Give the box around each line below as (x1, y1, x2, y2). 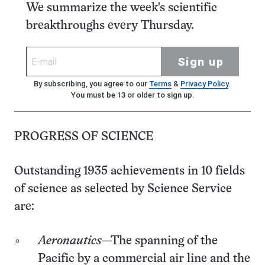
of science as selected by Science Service (14, 183, 232, 195)
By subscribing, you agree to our (33, 79, 149, 89)
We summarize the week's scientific (26, 2, 217, 14)
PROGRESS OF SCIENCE (14, 131, 153, 143)
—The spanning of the (102, 235, 218, 247)
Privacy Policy (180, 79, 228, 89)
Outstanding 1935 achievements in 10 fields (14, 166, 245, 177)
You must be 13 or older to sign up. (71, 91, 194, 100)
